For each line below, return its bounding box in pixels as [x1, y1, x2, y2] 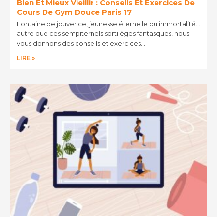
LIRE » [17, 54, 35, 62]
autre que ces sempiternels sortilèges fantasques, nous [17, 29, 189, 37]
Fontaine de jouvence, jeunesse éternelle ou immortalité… [17, 19, 200, 28]
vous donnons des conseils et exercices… [17, 39, 145, 47]
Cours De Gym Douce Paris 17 [17, 7, 132, 16]
